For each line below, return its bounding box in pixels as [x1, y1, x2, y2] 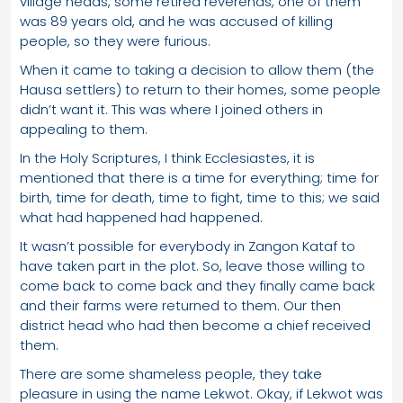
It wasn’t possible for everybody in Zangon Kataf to [20, 236, 355, 255]
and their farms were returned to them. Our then [20, 295, 341, 315]
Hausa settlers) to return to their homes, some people [20, 79, 381, 99]
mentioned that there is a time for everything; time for [20, 167, 379, 187]
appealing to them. [20, 119, 148, 139]
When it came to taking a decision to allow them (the [20, 59, 374, 79]
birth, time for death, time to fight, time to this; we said [20, 187, 380, 207]
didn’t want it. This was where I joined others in [20, 99, 323, 119]
